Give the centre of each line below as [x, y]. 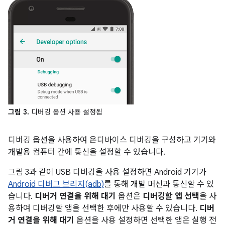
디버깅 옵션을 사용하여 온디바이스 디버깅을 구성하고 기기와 [112, 140]
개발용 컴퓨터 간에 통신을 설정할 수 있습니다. [87, 152]
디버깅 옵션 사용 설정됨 [66, 112]
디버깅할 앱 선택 [171, 196]
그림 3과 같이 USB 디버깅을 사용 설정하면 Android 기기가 [107, 172]
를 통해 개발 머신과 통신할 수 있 [159, 184]
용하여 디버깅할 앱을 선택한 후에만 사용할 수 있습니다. [104, 208]
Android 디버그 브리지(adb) [56, 184]
